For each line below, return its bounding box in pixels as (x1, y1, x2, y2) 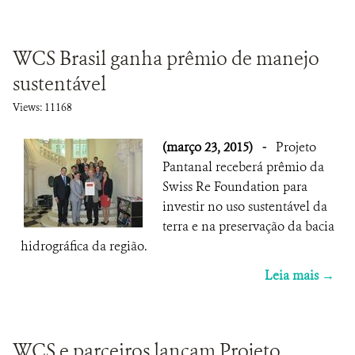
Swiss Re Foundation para (162, 178, 307, 195)
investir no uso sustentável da (162, 198, 327, 215)
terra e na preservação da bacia (162, 218, 334, 235)
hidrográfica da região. (21, 238, 147, 254)
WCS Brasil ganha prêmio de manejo (13, 46, 319, 71)
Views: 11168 (13, 101, 72, 114)
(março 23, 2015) (162, 139, 256, 155)
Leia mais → (265, 267, 334, 284)
